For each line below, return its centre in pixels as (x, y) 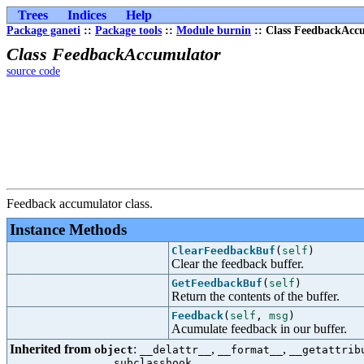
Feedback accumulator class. (80, 204)
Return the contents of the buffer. (256, 296)
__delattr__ (175, 350)
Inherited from (52, 349)
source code (33, 71)
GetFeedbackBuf (217, 283)
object (114, 350)
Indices (87, 15)
